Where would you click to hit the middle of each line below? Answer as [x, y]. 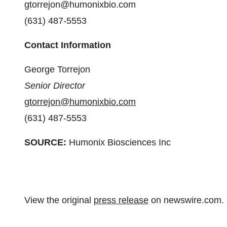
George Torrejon [57, 70]
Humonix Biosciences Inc [119, 143]
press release [121, 200]
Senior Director [55, 86]
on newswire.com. [186, 200]
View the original [59, 200]
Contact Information [68, 45]
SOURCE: [45, 143]
